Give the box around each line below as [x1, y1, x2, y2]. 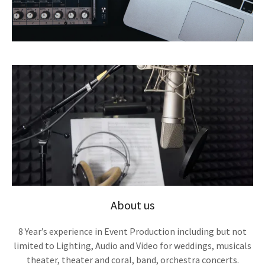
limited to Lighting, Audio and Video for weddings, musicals [14, 240, 251, 251]
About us [111, 198, 154, 212]
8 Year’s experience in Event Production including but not [18, 225, 247, 237]
